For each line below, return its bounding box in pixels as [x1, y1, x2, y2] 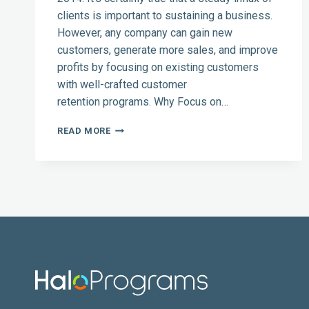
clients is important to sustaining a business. [57, 9, 272, 23]
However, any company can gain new [57, 26, 232, 40]
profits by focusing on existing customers [57, 61, 259, 74]
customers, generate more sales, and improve [57, 43, 278, 57]
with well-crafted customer [57, 78, 187, 92]
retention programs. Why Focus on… [57, 95, 228, 109]
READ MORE [57, 126, 111, 137]
